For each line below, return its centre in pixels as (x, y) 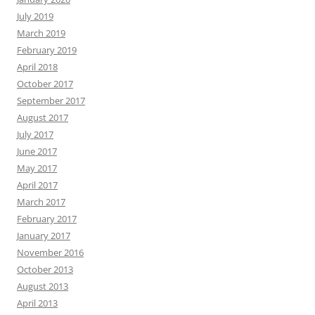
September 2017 (51, 100)
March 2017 (41, 201)
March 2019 (41, 33)
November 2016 (50, 252)
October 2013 (45, 269)
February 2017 (47, 218)
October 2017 (45, 83)
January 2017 (44, 235)
